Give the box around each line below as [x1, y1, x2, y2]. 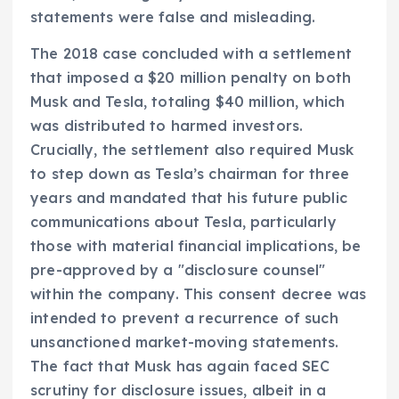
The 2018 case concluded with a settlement [30, 44, 352, 62]
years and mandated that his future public [30, 188, 347, 207]
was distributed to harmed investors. [30, 116, 304, 134]
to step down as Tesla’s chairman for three [30, 164, 349, 183]
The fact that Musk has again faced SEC [30, 356, 330, 375]
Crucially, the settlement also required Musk [30, 140, 354, 159]
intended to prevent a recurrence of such [30, 308, 338, 327]
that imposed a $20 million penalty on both [30, 68, 351, 86]
